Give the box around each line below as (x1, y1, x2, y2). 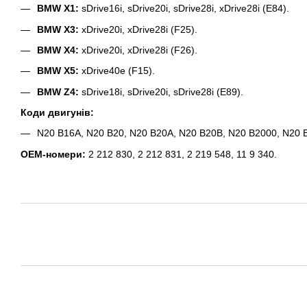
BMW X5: (37, 65, 79, 77)
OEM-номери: (21, 148, 86, 160)
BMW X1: (37, 3, 79, 14)
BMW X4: (37, 44, 79, 56)
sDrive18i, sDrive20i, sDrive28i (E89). (79, 86, 243, 97)
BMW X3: (37, 23, 79, 35)
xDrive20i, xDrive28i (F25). (79, 23, 197, 35)
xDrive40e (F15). (79, 65, 155, 77)
